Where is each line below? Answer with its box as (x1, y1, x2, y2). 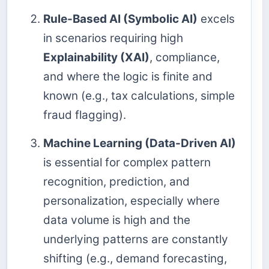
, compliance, (150, 50, 220, 65)
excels (198, 12, 235, 26)
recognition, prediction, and (43, 175, 190, 189)
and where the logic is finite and (43, 70, 213, 84)
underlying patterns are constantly (43, 232, 228, 247)
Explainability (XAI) (43, 50, 150, 65)
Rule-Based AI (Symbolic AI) (43, 12, 198, 26)
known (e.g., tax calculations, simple (43, 89, 235, 103)
